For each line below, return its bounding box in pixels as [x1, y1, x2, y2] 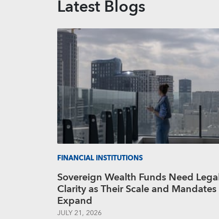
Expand [57, 193, 92, 209]
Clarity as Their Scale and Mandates [57, 181, 217, 197]
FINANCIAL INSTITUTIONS [57, 153, 143, 164]
